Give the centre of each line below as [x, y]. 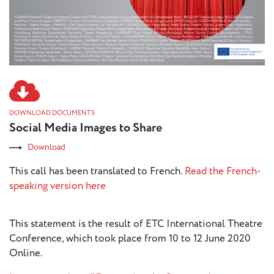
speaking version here [57, 186]
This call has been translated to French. [97, 172]
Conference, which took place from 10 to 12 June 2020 [130, 239]
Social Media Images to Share [86, 128]
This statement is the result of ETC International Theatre [136, 224]
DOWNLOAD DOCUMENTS [52, 113]
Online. [26, 254]
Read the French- [223, 172]
